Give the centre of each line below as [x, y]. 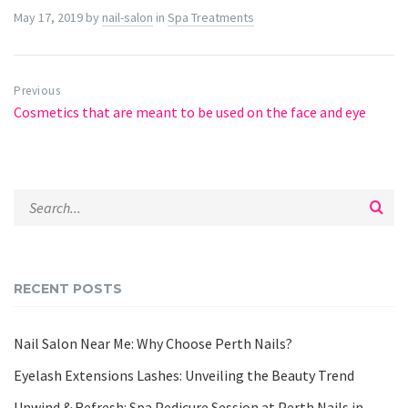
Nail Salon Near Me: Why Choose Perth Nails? [153, 343]
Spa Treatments [211, 17]
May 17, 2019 [50, 17]
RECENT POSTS [68, 289]
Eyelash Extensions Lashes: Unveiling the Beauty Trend [184, 375]
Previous [37, 91]
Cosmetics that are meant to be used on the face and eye [190, 112]
